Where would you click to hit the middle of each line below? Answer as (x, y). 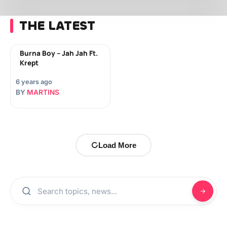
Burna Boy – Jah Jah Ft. (59, 53)
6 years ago (34, 82)
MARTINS (43, 92)
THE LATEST (57, 26)
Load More (117, 145)
